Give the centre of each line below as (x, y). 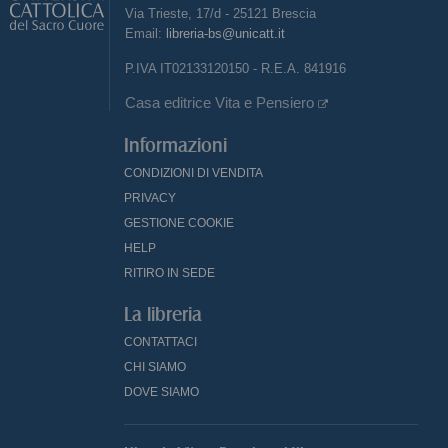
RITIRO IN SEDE (169, 273)
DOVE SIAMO (161, 392)
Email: (145, 34)
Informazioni (175, 146)
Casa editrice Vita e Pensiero (221, 103)
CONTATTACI (160, 342)
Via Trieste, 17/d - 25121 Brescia (220, 14)
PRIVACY (150, 198)
